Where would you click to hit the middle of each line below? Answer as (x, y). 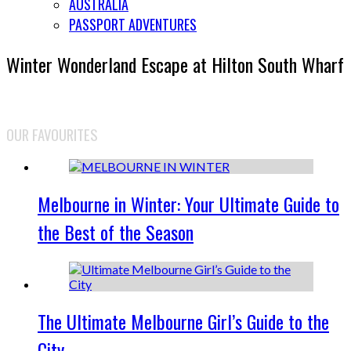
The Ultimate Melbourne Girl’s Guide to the (183, 321)
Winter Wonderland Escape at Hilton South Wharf (175, 64)
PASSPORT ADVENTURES (133, 24)
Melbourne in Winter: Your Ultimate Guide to (188, 204)
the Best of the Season (116, 232)
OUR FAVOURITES (52, 134)
